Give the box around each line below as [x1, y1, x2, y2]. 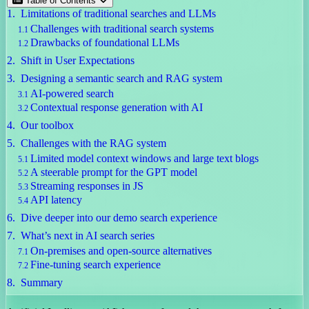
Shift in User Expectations [21, 54, 134, 66]
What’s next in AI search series [21, 229, 154, 241]
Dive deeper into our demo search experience [21, 211, 217, 223]
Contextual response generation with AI [30, 101, 203, 113]
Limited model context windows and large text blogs [30, 152, 259, 164]
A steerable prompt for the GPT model [30, 166, 197, 178]
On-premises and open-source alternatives [30, 244, 212, 257]
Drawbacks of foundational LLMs [30, 36, 179, 48]
